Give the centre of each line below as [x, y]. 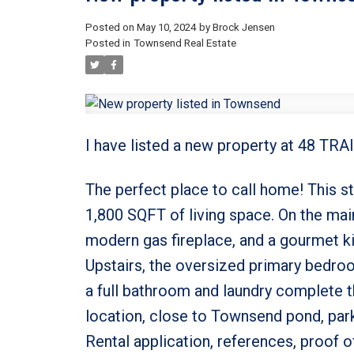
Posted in [107, 43]
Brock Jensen [243, 27]
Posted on [111, 27]
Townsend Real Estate [185, 43]
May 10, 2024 [166, 27]
